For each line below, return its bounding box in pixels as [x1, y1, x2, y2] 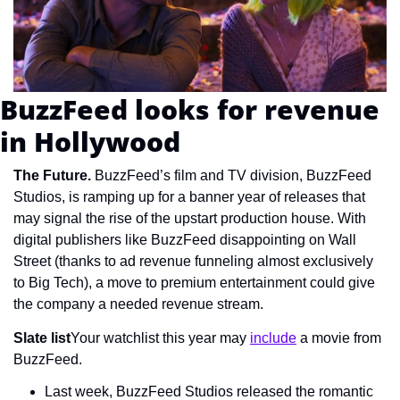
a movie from [296, 329, 381, 346]
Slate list [13, 329, 71, 346]
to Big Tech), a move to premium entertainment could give [13, 274, 375, 290]
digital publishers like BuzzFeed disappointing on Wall [13, 231, 356, 247]
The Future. [13, 167, 95, 183]
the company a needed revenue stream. [13, 296, 263, 312]
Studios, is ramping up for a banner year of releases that [13, 188, 365, 204]
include [250, 329, 296, 346]
